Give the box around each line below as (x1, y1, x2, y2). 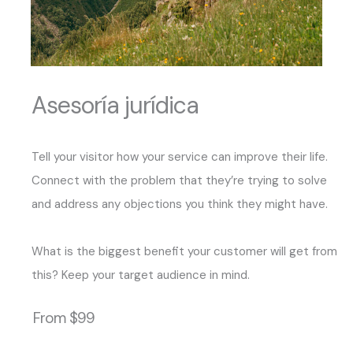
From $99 (33, 308, 95, 328)
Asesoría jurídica (32, 90, 199, 121)
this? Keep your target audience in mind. (32, 267, 250, 283)
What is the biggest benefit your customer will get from (32, 243, 337, 259)
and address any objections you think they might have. (32, 196, 328, 212)
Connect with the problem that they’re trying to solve (32, 173, 327, 188)
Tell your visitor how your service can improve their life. (32, 149, 328, 165)
